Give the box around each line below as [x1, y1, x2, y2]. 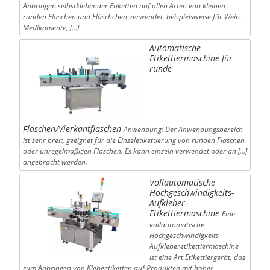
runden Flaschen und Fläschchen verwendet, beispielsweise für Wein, [22, 11, 242, 22]
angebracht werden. [22, 156, 87, 167]
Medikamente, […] [22, 22, 79, 33]
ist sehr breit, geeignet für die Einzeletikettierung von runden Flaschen [22, 134, 245, 145]
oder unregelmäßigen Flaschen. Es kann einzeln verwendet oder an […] [22, 145, 247, 156]
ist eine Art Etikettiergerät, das [149, 251, 245, 262]
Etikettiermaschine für [149, 52, 233, 64]
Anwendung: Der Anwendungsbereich [123, 124, 243, 134]
